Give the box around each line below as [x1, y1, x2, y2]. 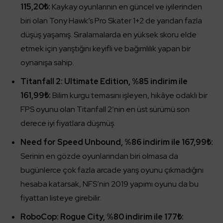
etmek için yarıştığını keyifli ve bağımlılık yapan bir [20, 43, 191, 54]
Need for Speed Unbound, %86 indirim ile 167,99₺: [20, 137, 213, 147]
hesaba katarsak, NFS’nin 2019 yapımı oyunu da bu [20, 179, 199, 189]
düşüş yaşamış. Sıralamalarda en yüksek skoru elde [20, 29, 197, 40]
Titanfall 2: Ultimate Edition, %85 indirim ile [20, 76, 188, 87]
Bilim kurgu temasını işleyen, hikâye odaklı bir [51, 90, 208, 101]
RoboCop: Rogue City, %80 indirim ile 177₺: [20, 212, 184, 222]
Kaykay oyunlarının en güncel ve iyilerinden [50, 1, 202, 12]
